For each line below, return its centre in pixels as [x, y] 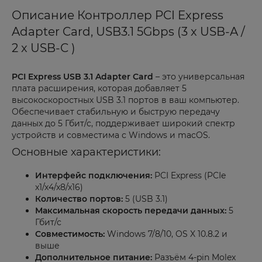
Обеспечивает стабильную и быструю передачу [116, 112]
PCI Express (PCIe [189, 175]
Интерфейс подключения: [94, 175]
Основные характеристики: [86, 152]
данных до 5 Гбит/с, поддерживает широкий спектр [123, 123]
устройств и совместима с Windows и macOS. [111, 135]
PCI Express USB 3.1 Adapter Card [82, 77]
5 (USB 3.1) [145, 199]
